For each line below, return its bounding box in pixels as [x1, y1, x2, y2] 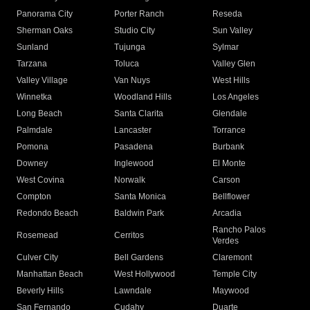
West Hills [212, 75, 250, 86]
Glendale [212, 109, 247, 119]
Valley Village [17, 75, 68, 86]
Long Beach [17, 109, 62, 119]
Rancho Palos [212, 225, 266, 235]
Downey [17, 158, 48, 169]
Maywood [212, 286, 249, 296]
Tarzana [17, 59, 47, 69]
